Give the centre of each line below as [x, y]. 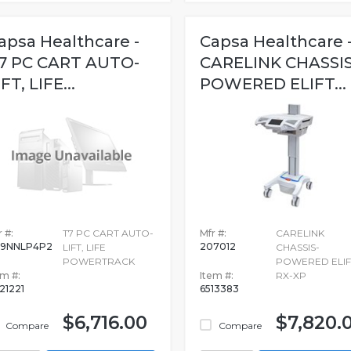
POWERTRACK [99, 261]
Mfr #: [213, 233]
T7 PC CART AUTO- [109, 233]
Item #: [216, 275]
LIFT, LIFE [85, 247]
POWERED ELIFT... [273, 84]
